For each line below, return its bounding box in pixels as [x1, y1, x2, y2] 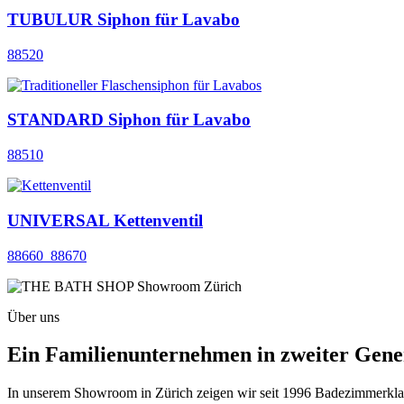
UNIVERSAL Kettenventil [7, 210, 203, 230]
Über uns [7, 308, 60, 325]
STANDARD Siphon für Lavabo [7, 110, 251, 130]
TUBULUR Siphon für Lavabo [7, 9, 240, 29]
